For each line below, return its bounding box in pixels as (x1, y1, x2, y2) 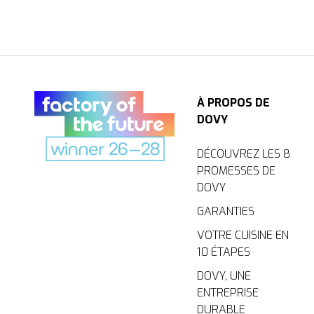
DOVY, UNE (197, 268, 252, 283)
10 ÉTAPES (197, 244, 251, 259)
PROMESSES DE (197, 163, 276, 178)
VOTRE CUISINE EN (197, 227, 289, 243)
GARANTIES (197, 203, 255, 219)
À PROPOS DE (197, 95, 271, 110)
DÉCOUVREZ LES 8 (197, 146, 291, 161)
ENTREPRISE (197, 285, 259, 300)
